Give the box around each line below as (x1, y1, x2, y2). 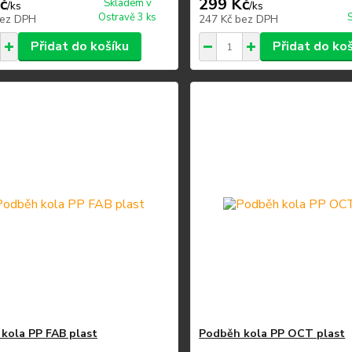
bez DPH (235, 12, 279, 27)
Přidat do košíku (30, 38, 129, 55)
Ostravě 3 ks (98, 10, 157, 24)
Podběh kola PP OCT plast (199, 326, 346, 341)
